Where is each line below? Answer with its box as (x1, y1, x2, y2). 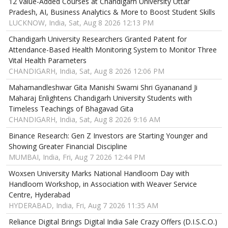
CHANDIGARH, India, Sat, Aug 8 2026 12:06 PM (9, 66, 164, 76)
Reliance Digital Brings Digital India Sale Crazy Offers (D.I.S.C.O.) (9, 216, 217, 226)
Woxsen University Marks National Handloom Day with (9, 168, 189, 178)
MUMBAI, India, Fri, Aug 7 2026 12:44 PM (9, 152, 145, 162)
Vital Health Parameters (9, 55, 87, 65)
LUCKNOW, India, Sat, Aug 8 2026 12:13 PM (9, 17, 154, 27)
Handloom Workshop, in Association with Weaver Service (9, 179, 197, 189)
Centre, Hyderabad (9, 189, 70, 199)
